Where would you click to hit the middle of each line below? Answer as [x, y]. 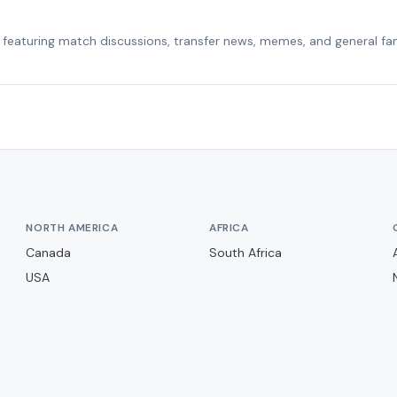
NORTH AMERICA [72, 228]
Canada [49, 253]
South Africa [245, 253]
